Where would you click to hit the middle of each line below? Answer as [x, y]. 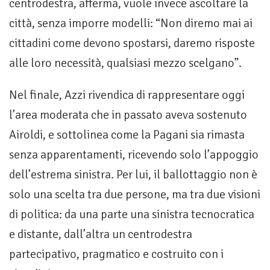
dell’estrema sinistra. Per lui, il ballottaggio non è [133, 175]
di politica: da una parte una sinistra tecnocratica [132, 215]
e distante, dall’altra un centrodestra [101, 234]
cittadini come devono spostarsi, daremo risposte [132, 43]
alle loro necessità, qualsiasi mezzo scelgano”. [125, 63]
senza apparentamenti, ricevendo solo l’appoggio [134, 155]
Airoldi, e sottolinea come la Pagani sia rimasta [127, 135]
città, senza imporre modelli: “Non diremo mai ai [131, 24]
